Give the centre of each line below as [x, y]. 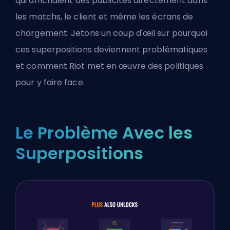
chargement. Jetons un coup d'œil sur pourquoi [112, 33]
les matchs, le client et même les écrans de [104, 17]
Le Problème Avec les [104, 133]
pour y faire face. [50, 83]
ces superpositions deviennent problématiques [112, 50]
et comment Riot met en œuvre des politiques [110, 66]
